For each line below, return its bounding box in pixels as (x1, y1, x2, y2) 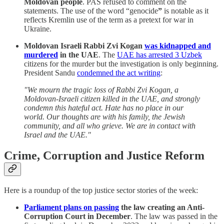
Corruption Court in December (24, 212, 130, 221)
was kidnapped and (144, 41, 211, 50)
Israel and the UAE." (24, 130, 91, 139)
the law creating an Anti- (119, 203, 204, 212)
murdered (24, 50, 58, 59)
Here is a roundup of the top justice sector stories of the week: (4, 186, 198, 195)
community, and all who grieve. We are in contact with (24, 121, 195, 130)
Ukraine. (24, 24, 51, 33)
